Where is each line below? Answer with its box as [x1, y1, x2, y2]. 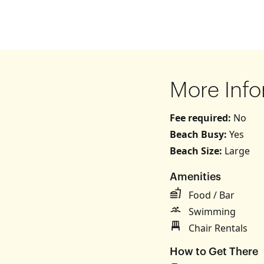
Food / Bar [189, 189, 235, 202]
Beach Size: [170, 144, 225, 157]
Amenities [170, 171, 221, 182]
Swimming [189, 205, 236, 218]
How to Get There [170, 246, 258, 257]
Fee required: [170, 111, 233, 124]
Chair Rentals [189, 222, 247, 235]
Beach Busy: [170, 128, 229, 141]
